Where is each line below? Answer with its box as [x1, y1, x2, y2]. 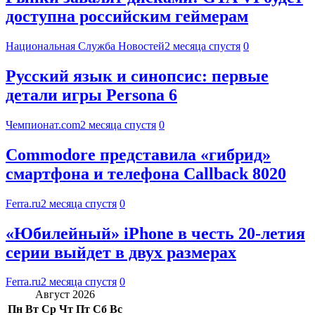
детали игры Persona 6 [6, 85, 177, 104]
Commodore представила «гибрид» [6, 145, 271, 164]
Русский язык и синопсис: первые [6, 66, 269, 85]
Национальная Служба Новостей [6, 39, 165, 52]
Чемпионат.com [6, 118, 80, 131]
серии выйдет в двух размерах [6, 243, 236, 262]
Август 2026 [35, 288, 95, 301]
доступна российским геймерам [6, 7, 248, 26]
